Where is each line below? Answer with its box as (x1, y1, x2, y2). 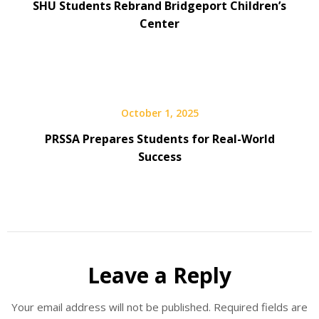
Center (140, 15, 179, 31)
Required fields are (214, 299, 308, 314)
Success (137, 148, 182, 164)
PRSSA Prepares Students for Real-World (44, 130, 275, 147)
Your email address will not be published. (11, 299, 211, 314)
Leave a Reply (88, 260, 231, 290)
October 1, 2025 (120, 105, 199, 120)
